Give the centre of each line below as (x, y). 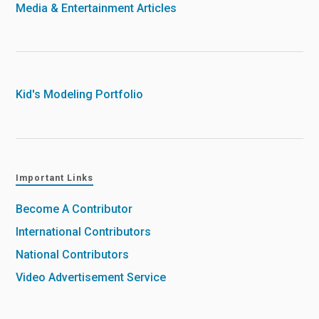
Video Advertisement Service (91, 278)
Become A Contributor (74, 209)
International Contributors (84, 232)
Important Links (55, 178)
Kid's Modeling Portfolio (80, 95)
